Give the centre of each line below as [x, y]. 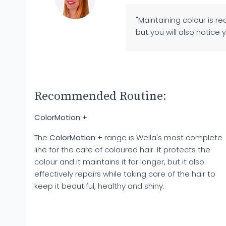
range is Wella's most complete [162, 137]
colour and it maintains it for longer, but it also [119, 162]
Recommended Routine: [100, 96]
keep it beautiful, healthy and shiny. [99, 186]
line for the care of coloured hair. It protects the [122, 150]
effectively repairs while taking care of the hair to [125, 174]
